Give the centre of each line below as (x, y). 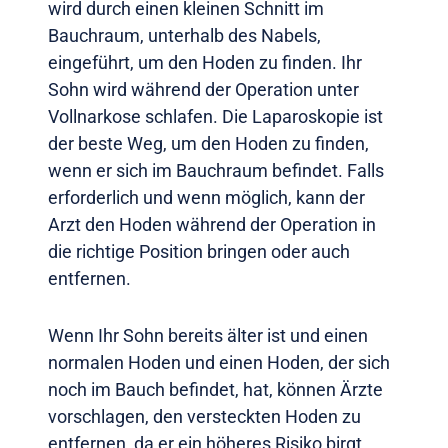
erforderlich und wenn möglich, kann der (206, 198)
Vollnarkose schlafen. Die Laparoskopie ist (215, 117)
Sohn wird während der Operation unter (203, 90)
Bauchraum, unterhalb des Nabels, (184, 36)
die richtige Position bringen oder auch (199, 252)
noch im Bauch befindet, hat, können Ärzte (215, 390)
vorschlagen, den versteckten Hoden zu (204, 417)
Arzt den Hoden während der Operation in (212, 225)
